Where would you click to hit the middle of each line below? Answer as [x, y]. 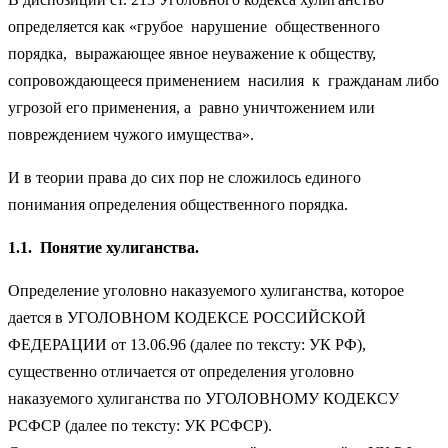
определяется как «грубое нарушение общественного [194, 26]
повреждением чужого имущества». [131, 134]
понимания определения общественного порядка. [178, 204]
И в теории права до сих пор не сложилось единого [184, 177]
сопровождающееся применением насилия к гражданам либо [223, 80]
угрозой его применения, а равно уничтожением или [191, 107]
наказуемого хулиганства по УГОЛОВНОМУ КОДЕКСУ [203, 398]
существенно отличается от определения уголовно [181, 371]
